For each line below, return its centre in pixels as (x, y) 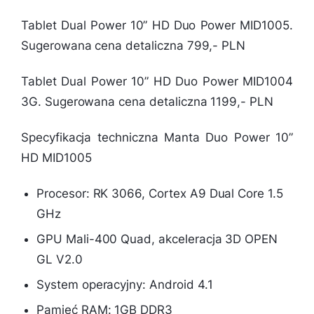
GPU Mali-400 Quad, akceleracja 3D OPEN (157, 239)
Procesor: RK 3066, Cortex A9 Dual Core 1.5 (160, 194)
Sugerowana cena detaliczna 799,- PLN (134, 46)
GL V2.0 (60, 259)
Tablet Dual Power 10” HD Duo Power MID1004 (157, 82)
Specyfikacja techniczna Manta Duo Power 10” (157, 138)
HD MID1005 (56, 158)
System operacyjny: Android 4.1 (125, 284)
